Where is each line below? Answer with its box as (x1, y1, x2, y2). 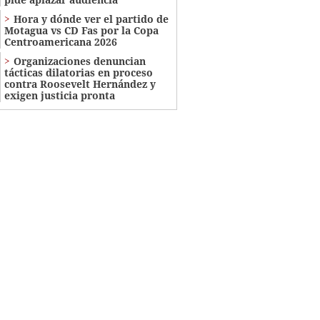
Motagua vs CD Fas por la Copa (4, 23, 159, 37)
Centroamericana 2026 (4, 34, 117, 49)
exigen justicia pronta (4, 88, 115, 102)
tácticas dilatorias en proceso (4, 65, 153, 79)
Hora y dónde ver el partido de (13, 11, 169, 26)
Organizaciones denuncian (13, 54, 146, 68)
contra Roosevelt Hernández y (4, 76, 156, 91)
